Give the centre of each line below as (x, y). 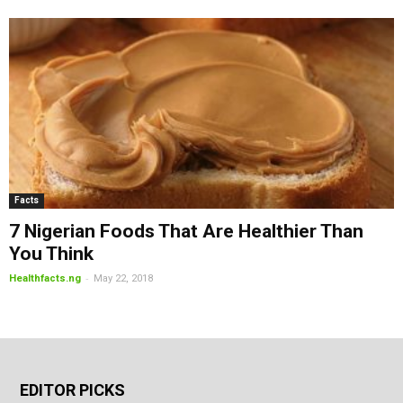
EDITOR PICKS (72, 390)
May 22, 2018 (123, 278)
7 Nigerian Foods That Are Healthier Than (186, 231)
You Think (51, 253)
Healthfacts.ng (45, 278)
